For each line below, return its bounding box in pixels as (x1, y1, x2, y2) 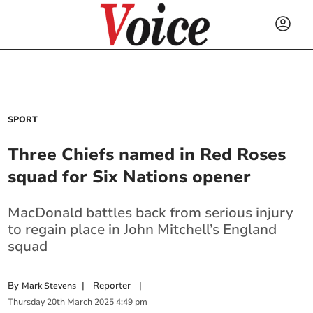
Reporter (93, 279, 131, 292)
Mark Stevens (22, 280, 77, 291)
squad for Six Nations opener (8, 166, 252, 188)
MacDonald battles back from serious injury (8, 203, 294, 222)
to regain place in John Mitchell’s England (8, 220, 277, 239)
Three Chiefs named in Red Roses (8, 143, 286, 166)
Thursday (8, 296, 45, 308)
